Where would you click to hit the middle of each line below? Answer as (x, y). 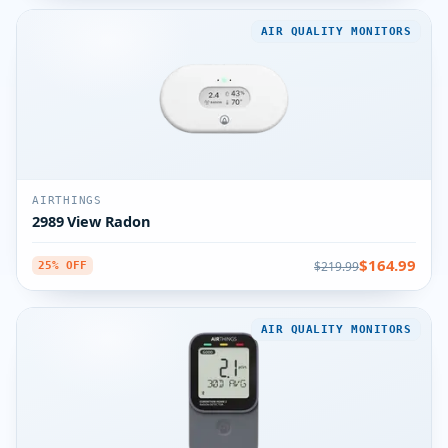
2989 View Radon (91, 221)
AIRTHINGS (67, 200)
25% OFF (62, 265)
